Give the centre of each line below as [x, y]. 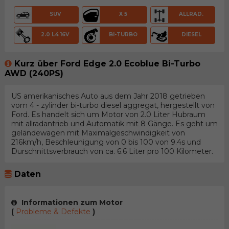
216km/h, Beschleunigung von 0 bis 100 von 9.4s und [106, 142]
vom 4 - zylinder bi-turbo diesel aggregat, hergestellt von [113, 106]
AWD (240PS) [34, 74]
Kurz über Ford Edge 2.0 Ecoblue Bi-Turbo [107, 64]
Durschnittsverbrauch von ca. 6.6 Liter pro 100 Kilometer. [112, 152]
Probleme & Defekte [53, 211]
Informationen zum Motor [71, 202]
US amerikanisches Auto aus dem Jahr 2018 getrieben [108, 96]
